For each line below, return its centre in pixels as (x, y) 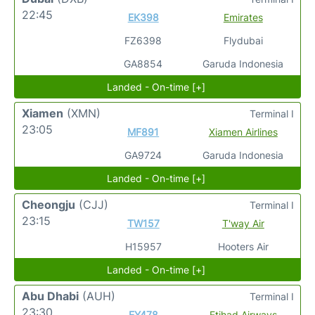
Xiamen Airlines (243, 132)
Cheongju (49, 205)
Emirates (243, 17)
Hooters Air (243, 246)
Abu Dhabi (50, 296)
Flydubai (243, 40)
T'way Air (243, 223)
